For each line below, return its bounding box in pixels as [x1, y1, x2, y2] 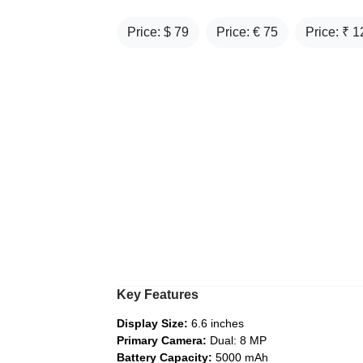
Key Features [117, 288, 199, 301]
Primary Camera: [117, 334, 207, 347]
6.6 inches [188, 317, 244, 330]
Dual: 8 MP [207, 334, 267, 347]
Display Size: [117, 317, 188, 330]
